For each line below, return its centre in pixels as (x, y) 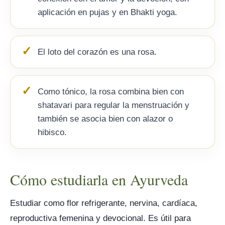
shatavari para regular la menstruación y (114, 105)
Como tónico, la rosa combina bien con (111, 92)
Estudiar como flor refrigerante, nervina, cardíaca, (104, 203)
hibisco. (52, 132)
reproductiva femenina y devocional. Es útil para (100, 218)
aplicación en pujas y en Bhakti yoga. (107, 12)
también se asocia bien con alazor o (105, 119)
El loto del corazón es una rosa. (97, 52)
